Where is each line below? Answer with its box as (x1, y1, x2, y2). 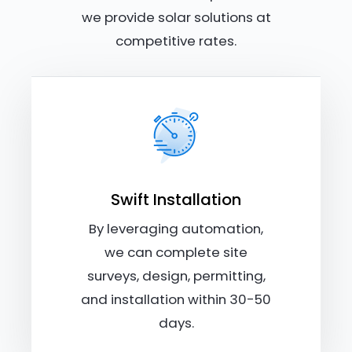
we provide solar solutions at (81, 8, 271, 27)
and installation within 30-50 (81, 290, 271, 310)
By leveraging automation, (89, 219, 263, 239)
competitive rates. (115, 31, 236, 51)
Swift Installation (111, 189, 241, 211)
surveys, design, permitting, (86, 266, 266, 286)
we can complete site (104, 243, 247, 262)
